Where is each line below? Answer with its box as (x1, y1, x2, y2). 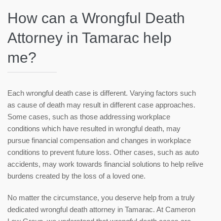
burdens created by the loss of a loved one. (7, 172, 146, 181)
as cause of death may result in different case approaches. (7, 101, 195, 110)
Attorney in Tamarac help (7, 30, 172, 46)
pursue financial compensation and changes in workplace (7, 136, 191, 145)
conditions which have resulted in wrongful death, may (7, 124, 181, 133)
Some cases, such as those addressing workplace (7, 112, 170, 121)
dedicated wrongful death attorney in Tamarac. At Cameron (7, 205, 195, 214)
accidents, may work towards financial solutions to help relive (7, 160, 203, 169)
